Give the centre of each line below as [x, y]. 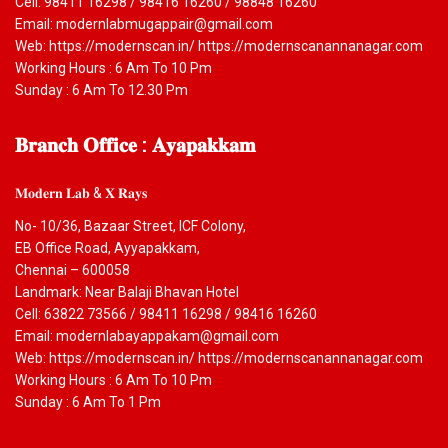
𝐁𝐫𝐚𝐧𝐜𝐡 [46, 143]
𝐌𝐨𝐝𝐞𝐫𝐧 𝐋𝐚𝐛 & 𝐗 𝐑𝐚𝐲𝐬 [81, 192]
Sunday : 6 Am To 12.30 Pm [101, 89]
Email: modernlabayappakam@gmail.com [147, 335]
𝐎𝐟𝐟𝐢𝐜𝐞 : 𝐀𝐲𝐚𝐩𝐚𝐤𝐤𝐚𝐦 [167, 143]
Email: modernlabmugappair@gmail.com [144, 23]
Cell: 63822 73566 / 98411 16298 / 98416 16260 [166, 313]
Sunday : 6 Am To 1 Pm [88, 401]
